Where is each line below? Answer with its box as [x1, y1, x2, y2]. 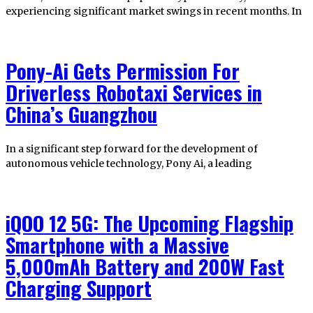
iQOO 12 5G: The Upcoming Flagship [6, 208, 293, 238]
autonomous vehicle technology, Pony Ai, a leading [6, 157, 252, 170]
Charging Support [6, 273, 152, 303]
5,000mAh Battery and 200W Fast [6, 252, 284, 282]
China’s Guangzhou [6, 99, 157, 129]
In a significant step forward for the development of [6, 143, 258, 156]
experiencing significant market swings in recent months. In [6, 5, 302, 18]
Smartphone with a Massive [6, 230, 229, 260]
